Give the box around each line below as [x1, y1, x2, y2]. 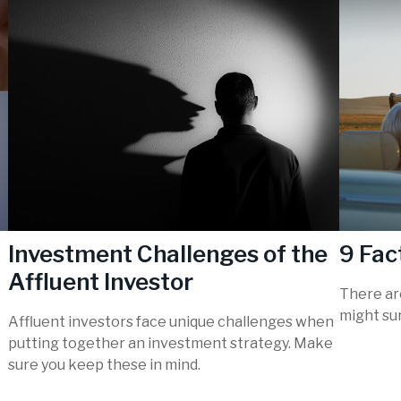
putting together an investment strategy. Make [8, 335, 333, 353]
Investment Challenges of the [8, 239, 328, 268]
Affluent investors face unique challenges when [8, 313, 334, 331]
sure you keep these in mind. [8, 356, 200, 374]
